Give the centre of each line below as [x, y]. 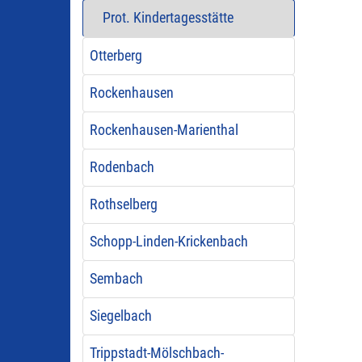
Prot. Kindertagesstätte [168, 18]
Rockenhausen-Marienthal [164, 130]
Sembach [116, 279]
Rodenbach [122, 167]
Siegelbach [120, 316]
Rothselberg [123, 204]
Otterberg [116, 56]
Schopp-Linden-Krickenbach [168, 242]
